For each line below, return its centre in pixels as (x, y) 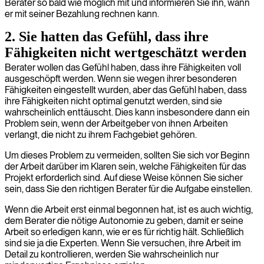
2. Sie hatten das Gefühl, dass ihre (107, 37)
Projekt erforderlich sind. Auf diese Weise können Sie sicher (124, 178)
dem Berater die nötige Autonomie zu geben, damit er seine (124, 221)
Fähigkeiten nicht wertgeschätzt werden (126, 52)
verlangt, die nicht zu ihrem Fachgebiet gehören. (101, 135)
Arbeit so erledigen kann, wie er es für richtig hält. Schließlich (124, 232)
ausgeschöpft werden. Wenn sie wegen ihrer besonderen (121, 79)
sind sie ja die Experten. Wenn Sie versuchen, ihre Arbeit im (123, 243)
